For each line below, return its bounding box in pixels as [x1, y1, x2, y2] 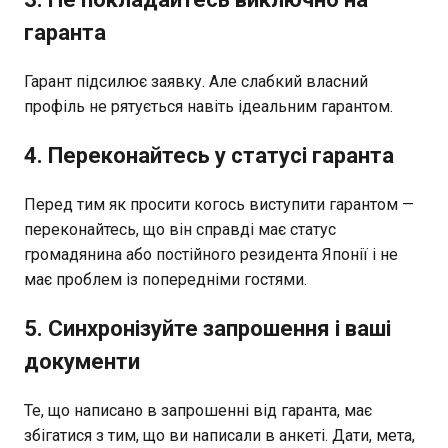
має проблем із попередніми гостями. [24, 269, 307, 289]
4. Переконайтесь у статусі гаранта [24, 142, 394, 168]
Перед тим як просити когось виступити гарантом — [24, 194, 414, 214]
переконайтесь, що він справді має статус [24, 219, 336, 239]
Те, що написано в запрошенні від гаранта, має [24, 400, 372, 420]
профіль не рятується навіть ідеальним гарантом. [24, 96, 393, 116]
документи [24, 348, 140, 374]
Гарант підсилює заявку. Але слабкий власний [24, 71, 368, 91]
